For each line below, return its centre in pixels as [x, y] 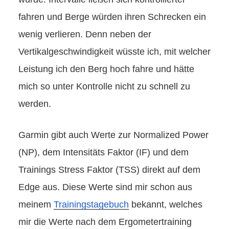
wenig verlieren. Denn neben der [85, 34]
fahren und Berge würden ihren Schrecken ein [112, 17]
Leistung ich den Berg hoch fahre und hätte [106, 69]
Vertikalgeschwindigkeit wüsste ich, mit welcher [114, 51]
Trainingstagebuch [91, 204]
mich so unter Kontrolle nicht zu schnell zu [104, 86]
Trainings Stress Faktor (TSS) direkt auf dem [109, 169]
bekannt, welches [166, 204]
